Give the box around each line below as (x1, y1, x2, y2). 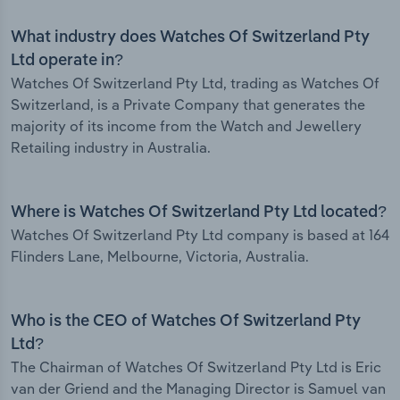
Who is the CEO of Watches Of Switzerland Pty (11, 313, 361, 330)
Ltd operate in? (11, 53, 123, 70)
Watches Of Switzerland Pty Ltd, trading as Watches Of (11, 74, 379, 93)
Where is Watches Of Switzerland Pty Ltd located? (11, 204, 387, 221)
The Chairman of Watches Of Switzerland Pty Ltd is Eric (11, 358, 381, 377)
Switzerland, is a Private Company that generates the (11, 96, 365, 114)
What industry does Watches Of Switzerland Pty (11, 29, 370, 46)
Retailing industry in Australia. (11, 138, 211, 157)
